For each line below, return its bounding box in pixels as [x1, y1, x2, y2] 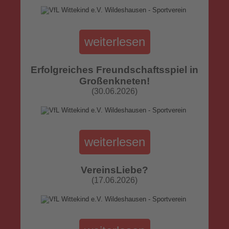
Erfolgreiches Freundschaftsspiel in [31, 64, 198, 75]
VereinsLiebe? [81, 165, 148, 175]
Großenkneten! [79, 76, 150, 86]
